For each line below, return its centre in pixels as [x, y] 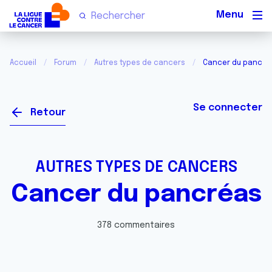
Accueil [23, 63]
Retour [48, 113]
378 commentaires [136, 225]
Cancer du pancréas [136, 195]
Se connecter [228, 108]
